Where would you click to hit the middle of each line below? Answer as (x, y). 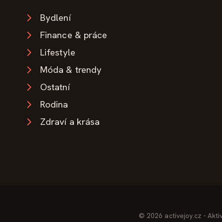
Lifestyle (58, 53)
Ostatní (55, 87)
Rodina (54, 105)
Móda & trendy (71, 70)
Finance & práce (74, 35)
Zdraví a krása (70, 122)
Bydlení (55, 18)
